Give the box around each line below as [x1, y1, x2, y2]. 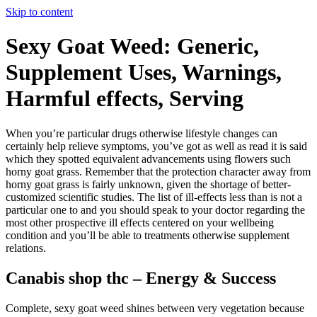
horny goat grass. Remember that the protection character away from [6, 165, 311, 178]
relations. [6, 241, 46, 254]
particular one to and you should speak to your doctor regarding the [6, 203, 305, 216]
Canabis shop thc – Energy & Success [6, 268, 276, 287]
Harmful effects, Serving [6, 86, 243, 112]
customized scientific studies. [6, 190, 137, 203]
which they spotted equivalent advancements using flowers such [6, 152, 291, 165]
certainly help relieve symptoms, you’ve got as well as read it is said [6, 139, 307, 152]
